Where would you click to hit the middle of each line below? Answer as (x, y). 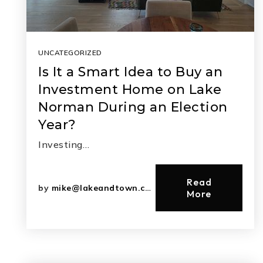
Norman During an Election (133, 107)
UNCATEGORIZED (70, 53)
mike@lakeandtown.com (98, 188)
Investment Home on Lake (130, 90)
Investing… (64, 144)
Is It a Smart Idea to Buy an (130, 72)
